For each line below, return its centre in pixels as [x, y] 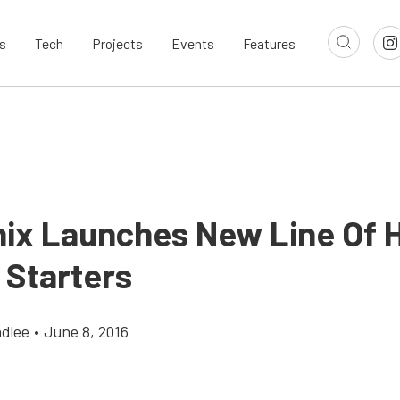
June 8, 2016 [86, 331]
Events [193, 43]
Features [269, 43]
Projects [117, 43]
